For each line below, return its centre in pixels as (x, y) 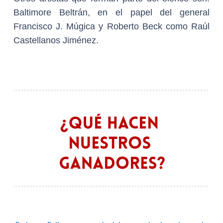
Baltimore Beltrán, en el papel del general (111, 12)
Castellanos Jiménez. (56, 40)
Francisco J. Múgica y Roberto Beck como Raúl (111, 26)
